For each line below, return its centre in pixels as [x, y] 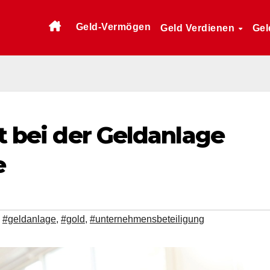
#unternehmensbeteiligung [147, 219]
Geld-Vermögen [113, 27]
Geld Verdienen [199, 28]
